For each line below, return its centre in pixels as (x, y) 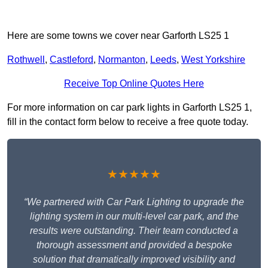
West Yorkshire (213, 60)
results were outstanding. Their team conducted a (134, 231)
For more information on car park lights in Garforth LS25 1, (130, 108)
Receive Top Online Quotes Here (134, 84)
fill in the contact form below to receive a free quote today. (128, 122)
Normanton (122, 60)
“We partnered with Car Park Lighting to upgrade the (134, 202)
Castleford (71, 60)
